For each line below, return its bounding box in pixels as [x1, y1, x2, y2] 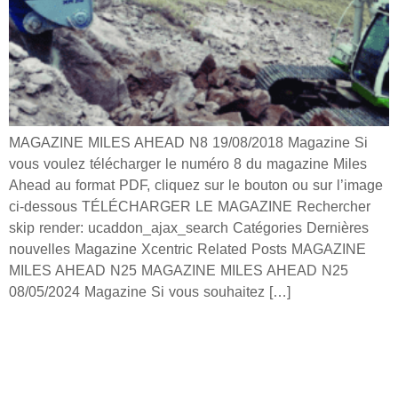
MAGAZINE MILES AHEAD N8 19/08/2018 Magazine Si [9, 135, 368, 151]
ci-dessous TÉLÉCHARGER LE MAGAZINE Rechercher [9, 199, 370, 215]
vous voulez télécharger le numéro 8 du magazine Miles [9, 156, 367, 172]
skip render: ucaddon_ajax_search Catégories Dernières [9, 220, 369, 236]
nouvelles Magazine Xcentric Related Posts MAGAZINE [9, 242, 366, 258]
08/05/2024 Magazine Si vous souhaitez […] [9, 284, 291, 300]
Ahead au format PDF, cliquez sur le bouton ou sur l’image [9, 178, 383, 194]
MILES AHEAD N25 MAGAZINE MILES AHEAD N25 [9, 263, 348, 279]
